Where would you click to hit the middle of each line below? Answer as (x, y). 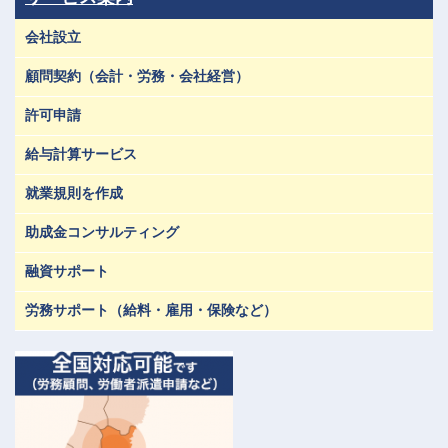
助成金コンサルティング (102, 232)
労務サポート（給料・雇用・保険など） (151, 310)
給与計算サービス (81, 154)
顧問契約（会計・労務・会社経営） (137, 76)
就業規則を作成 (74, 193)
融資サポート (67, 271)
